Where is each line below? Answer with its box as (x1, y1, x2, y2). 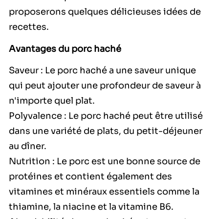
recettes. (9, 22, 49, 33)
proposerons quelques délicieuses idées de (9, 6, 201, 18)
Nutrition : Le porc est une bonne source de (9, 156, 200, 167)
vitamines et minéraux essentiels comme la (9, 186, 199, 197)
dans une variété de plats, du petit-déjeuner (9, 126, 202, 137)
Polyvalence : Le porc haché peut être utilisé (9, 110, 203, 122)
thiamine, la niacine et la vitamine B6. (9, 201, 174, 213)
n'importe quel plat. (9, 95, 95, 107)
